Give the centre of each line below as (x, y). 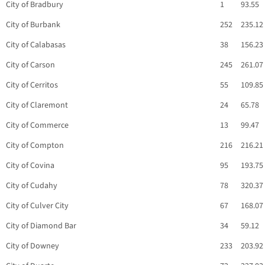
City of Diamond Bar (41, 226)
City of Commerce (37, 126)
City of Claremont (37, 106)
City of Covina (30, 166)
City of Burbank (33, 25)
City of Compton (35, 146)
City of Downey (33, 246)
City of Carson (30, 65)
